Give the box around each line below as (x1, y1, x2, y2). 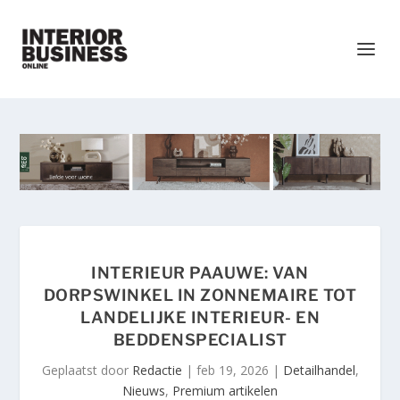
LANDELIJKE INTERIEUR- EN (80, 308, 320, 328)
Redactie (131, 362, 182, 379)
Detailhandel (282, 362, 355, 379)
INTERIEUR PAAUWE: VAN (91, 263, 309, 283)
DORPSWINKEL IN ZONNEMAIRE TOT (43, 286, 357, 305)
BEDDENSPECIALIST (112, 330, 287, 350)
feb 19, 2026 (196, 362, 269, 379)
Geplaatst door (41, 362, 132, 379)
